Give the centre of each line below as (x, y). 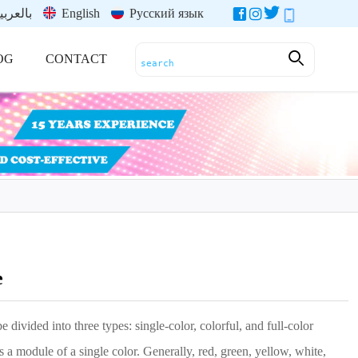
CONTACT (77, 58)
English (80, 13)
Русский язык (165, 13)
